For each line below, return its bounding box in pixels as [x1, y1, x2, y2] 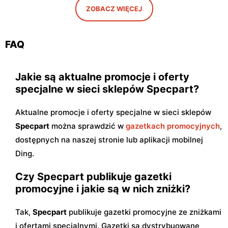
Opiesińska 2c [8, 34, 60, 44]
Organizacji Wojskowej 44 [117, 34, 213, 44]
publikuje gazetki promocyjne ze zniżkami [67, 207, 221, 217]
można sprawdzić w [49, 121, 126, 131]
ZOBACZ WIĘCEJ [86, 5, 142, 13]
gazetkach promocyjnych [126, 121, 220, 131]
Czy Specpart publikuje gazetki [15, 170, 172, 183]
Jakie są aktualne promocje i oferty [15, 71, 189, 83]
